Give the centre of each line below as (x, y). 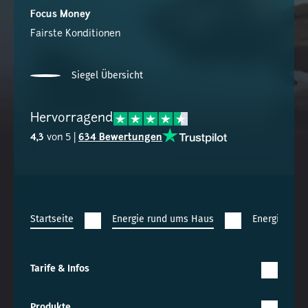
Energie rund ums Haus (163, 219)
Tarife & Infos (60, 269)
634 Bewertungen (120, 137)
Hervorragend (72, 119)
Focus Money (60, 15)
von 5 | (61, 137)
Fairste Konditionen (75, 34)
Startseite (52, 219)
